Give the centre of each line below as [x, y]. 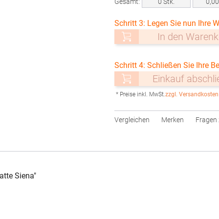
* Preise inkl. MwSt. [141, 94]
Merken [173, 120]
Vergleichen [132, 120]
